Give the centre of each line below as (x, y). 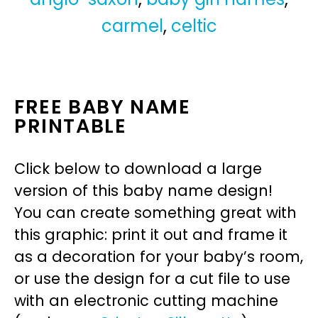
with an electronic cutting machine (146, 301)
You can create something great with (155, 213)
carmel (132, 26)
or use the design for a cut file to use (152, 279)
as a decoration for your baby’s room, (159, 257)
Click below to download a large (138, 169)
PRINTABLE (71, 126)
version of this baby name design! (143, 191)
